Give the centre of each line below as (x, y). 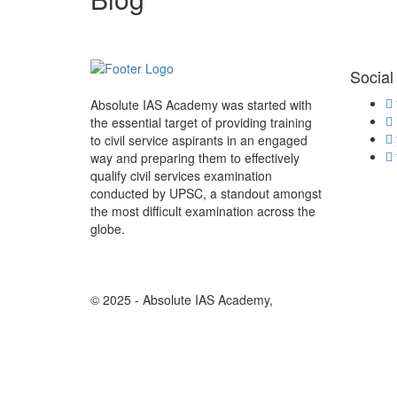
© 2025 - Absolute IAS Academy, (182, 299)
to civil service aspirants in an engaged (199, 140)
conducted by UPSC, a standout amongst (206, 193)
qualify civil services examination (181, 175)
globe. (108, 229)
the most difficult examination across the (203, 211)
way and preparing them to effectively (195, 158)
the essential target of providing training (201, 122)
